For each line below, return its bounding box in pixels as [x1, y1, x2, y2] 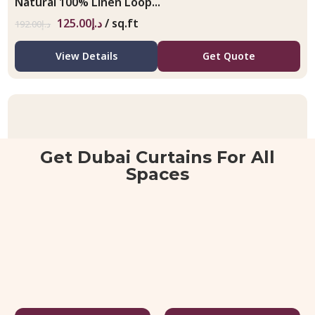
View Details [55, 49, 117, 63]
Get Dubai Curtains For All [40, 146, 275, 167]
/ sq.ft [105, 15, 139, 32]
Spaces [126, 163, 189, 184]
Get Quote [202, 49, 255, 63]
